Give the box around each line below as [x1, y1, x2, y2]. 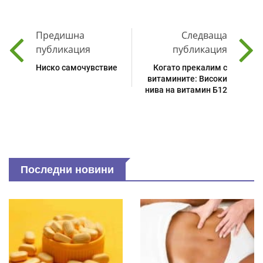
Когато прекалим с [153, 63, 227, 73]
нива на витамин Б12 [145, 85, 227, 95]
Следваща [181, 29, 227, 42]
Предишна [36, 29, 85, 42]
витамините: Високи [147, 74, 227, 84]
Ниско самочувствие [36, 63, 117, 73]
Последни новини [21, 164, 114, 176]
